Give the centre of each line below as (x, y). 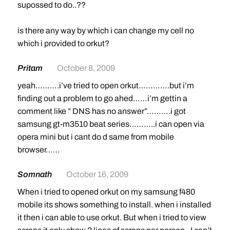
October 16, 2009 (97, 174)
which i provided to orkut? (63, 43)
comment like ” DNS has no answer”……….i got (101, 111)
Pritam (31, 68)
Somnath (35, 174)
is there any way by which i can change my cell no (106, 30)
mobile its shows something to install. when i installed (114, 204)
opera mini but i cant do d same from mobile (95, 137)
